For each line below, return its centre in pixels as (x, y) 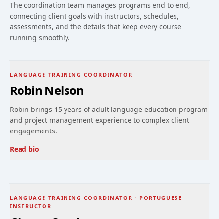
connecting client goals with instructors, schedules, (94, 16)
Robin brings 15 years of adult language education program (109, 109)
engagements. (33, 131)
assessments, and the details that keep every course (96, 27)
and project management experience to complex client (99, 120)
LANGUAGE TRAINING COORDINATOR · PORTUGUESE (96, 198)
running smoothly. (40, 37)
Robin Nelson (47, 90)
